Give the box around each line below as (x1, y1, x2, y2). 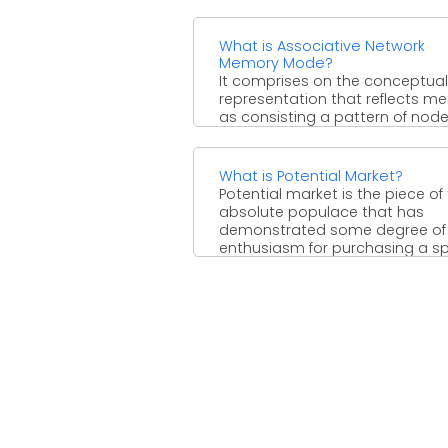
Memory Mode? (219, 52, 333, 73)
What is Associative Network (219, 35, 425, 56)
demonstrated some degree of (219, 219, 446, 240)
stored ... (219, 142, 277, 163)
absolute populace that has (219, 201, 424, 222)
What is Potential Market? (219, 165, 403, 186)
